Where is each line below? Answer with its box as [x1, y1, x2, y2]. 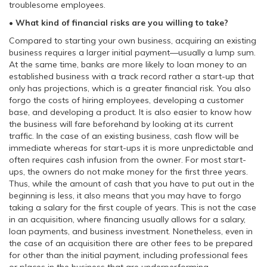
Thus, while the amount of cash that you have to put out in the [9, 178, 254, 189]
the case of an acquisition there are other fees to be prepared [9, 238, 253, 249]
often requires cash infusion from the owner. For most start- [9, 154, 246, 165]
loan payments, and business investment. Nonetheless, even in [9, 226, 253, 237]
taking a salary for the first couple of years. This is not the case [9, 202, 256, 213]
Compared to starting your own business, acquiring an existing [9, 35, 256, 46]
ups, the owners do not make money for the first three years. [9, 166, 248, 177]
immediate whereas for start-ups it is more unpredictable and [9, 142, 253, 153]
